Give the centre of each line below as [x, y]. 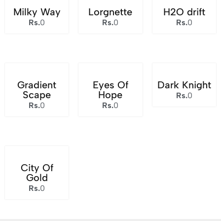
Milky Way [37, 12]
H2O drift [184, 12]
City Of [37, 167]
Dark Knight [184, 85]
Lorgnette [110, 12]
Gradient [37, 85]
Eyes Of [110, 85]
